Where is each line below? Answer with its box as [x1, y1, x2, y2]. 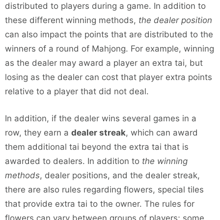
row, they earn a [5, 127, 71, 137]
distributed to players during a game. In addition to [5, 1, 206, 11]
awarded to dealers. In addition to [5, 156, 142, 166]
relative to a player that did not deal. [5, 86, 149, 97]
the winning [142, 156, 188, 166]
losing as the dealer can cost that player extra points [5, 72, 212, 82]
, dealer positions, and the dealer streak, [40, 170, 200, 180]
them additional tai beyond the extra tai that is [5, 141, 189, 152]
